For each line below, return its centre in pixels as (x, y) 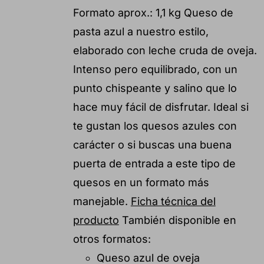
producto (96, 220)
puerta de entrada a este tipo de (154, 163)
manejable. (102, 201)
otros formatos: (112, 239)
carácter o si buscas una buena (152, 144)
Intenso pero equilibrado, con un (155, 69)
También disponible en (177, 220)
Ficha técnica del (173, 201)
